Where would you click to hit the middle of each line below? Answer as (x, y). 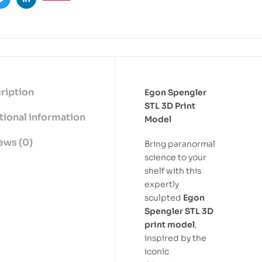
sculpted (164, 198)
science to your (175, 158)
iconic (157, 252)
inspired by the (175, 238)
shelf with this (173, 171)
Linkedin (43, 8)
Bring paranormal (180, 144)
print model (170, 225)
